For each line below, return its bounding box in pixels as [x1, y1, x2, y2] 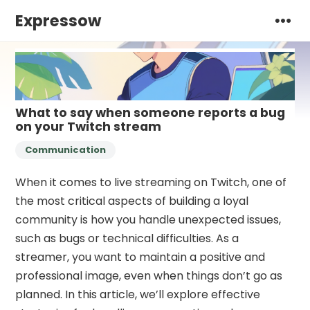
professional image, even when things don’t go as [15, 267, 283, 284]
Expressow [15, 10, 102, 32]
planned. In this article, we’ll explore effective [15, 286, 261, 302]
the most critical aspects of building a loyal [15, 192, 249, 209]
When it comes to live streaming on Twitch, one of [15, 174, 287, 190]
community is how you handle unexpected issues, [15, 211, 282, 228]
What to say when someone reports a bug [15, 104, 286, 121]
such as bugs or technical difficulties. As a [15, 230, 239, 246]
